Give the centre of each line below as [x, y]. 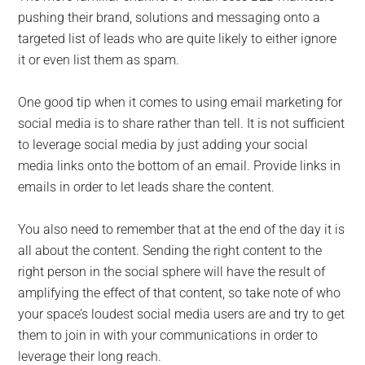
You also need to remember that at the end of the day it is [182, 230]
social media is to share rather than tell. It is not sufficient [182, 124]
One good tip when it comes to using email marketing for [180, 103]
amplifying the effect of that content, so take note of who [180, 293]
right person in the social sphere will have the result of [172, 272]
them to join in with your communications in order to [168, 336]
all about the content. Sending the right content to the [170, 251]
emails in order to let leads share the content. [147, 187]
